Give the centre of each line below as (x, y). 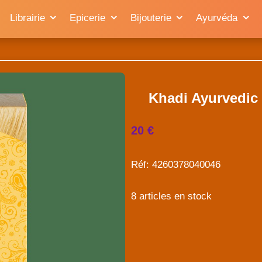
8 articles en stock (171, 196)
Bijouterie (151, 18)
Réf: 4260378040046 (176, 164)
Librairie (27, 18)
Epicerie (87, 18)
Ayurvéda (217, 18)
